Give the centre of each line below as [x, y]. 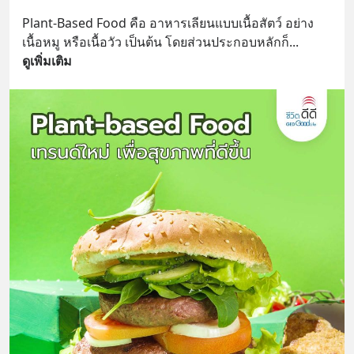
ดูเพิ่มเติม [47, 61]
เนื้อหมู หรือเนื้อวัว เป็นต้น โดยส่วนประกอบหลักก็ [156, 42]
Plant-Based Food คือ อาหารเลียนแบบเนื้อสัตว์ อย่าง [168, 23]
